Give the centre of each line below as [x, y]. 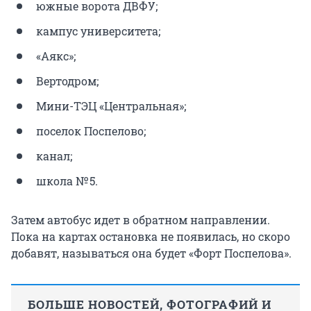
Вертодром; [67, 81]
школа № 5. [67, 181]
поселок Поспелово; [91, 131]
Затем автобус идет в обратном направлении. [141, 220]
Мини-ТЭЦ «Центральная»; [111, 106]
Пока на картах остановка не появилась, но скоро [151, 237]
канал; [54, 156]
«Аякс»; [56, 56]
